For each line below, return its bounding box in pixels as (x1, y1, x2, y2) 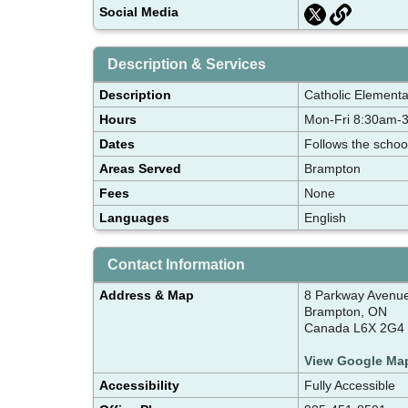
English (304, 209, 346, 225)
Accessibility (99, 377, 179, 393)
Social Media (99, 4, 178, 19)
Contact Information (107, 256, 245, 272)
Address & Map (99, 287, 194, 302)
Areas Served (99, 160, 181, 176)
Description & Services (107, 56, 266, 72)
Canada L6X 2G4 (304, 320, 404, 335)
